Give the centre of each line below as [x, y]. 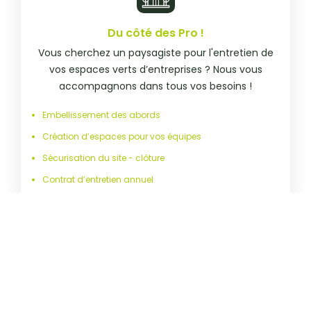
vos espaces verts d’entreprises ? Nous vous [155, 70]
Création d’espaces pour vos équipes [122, 137]
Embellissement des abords [102, 115]
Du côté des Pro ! [155, 33]
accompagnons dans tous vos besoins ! [155, 86]
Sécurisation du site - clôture [104, 158]
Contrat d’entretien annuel [98, 180]
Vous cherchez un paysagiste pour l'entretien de [155, 53]
